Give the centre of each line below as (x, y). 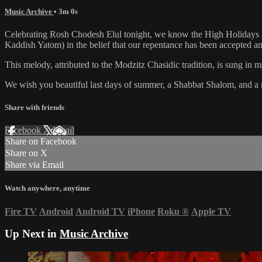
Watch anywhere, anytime (47, 188)
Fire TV (21, 211)
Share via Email (35, 165)
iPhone (141, 211)
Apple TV (211, 211)
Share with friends (35, 108)
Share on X (26, 153)
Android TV (100, 211)
